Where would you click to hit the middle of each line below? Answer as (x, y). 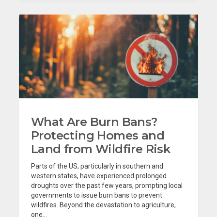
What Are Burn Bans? (94, 122)
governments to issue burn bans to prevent (97, 195)
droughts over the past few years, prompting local (107, 185)
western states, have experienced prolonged (99, 176)
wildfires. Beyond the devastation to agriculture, (103, 205)
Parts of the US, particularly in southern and (97, 166)
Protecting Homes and (98, 135)
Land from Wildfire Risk (101, 149)
